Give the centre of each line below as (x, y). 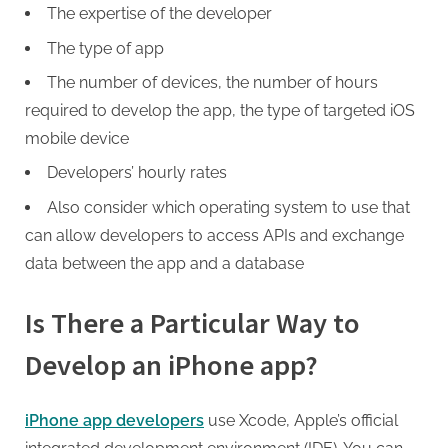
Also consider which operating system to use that (228, 207)
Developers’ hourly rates (137, 173)
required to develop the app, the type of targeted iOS (220, 111)
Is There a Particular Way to (192, 322)
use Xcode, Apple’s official (301, 420)
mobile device (77, 139)
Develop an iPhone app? (171, 364)
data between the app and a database (164, 263)
